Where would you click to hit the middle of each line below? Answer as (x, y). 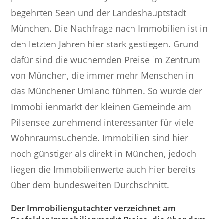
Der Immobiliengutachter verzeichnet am (93, 208)
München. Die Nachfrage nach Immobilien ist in (109, 29)
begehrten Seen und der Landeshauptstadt (99, 13)
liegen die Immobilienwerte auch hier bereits (103, 169)
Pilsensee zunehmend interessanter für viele (102, 122)
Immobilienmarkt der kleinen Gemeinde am (101, 107)
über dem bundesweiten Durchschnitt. (90, 185)
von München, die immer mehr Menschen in (102, 76)
